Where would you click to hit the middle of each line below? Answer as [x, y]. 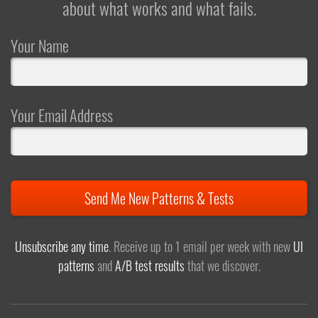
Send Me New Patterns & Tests [159, 198]
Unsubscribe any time [62, 247]
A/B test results [149, 266]
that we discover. [222, 266]
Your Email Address [62, 115]
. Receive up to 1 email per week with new [201, 247]
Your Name [40, 46]
